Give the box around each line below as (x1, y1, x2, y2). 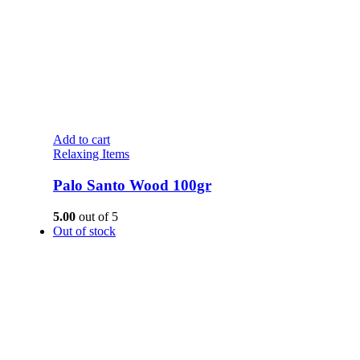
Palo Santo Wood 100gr (52, 177, 211, 194)
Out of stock (52, 223, 116, 238)
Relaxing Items (52, 147, 129, 162)
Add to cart (52, 133, 110, 147)
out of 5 (75, 209, 118, 223)
